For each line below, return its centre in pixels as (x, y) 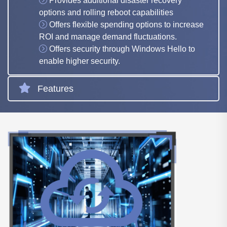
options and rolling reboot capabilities (106, 13)
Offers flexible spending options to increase (126, 25)
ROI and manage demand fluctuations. (108, 37)
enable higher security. (80, 61)
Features (55, 89)
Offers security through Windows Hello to (122, 49)
